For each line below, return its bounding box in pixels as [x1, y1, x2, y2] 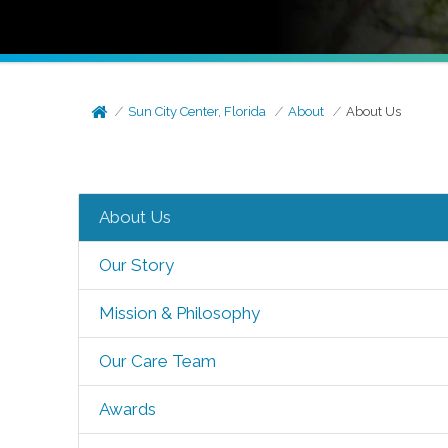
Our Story [98, 255, 174, 275]
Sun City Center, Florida [128, 104, 267, 119]
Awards [98, 399, 156, 419]
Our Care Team [98, 351, 216, 371]
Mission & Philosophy [98, 303, 260, 323]
